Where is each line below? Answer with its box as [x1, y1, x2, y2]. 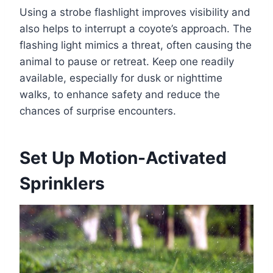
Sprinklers [19, 173, 105, 194]
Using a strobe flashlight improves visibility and [19, 6, 250, 19]
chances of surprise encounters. [19, 105, 176, 118]
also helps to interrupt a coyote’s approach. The [19, 23, 252, 35]
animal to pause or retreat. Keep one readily [19, 55, 234, 68]
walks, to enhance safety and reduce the [19, 88, 220, 101]
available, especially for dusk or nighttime [19, 72, 222, 85]
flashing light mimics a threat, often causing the [19, 39, 252, 52]
